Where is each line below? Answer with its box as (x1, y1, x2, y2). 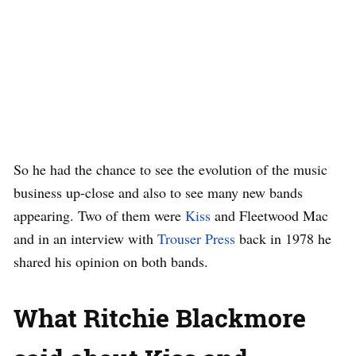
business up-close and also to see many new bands (14, 182, 303, 202)
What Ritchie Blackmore (14, 300, 306, 335)
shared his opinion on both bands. (14, 251, 208, 271)
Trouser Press (157, 228, 235, 248)
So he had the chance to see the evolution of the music (14, 159, 327, 179)
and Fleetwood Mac (211, 205, 328, 225)
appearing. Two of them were (14, 205, 185, 225)
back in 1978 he (235, 228, 331, 248)
